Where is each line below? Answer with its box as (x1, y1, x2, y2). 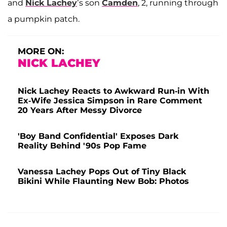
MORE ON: (18, 46, 64, 56)
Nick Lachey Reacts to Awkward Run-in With (18, 86, 209, 96)
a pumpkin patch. (8, 14, 80, 24)
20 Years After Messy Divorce (18, 105, 142, 115)
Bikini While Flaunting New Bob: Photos (18, 176, 189, 186)
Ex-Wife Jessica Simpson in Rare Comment (18, 95, 202, 105)
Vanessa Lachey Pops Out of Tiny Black (18, 166, 186, 176)
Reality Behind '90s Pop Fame (18, 140, 146, 150)
